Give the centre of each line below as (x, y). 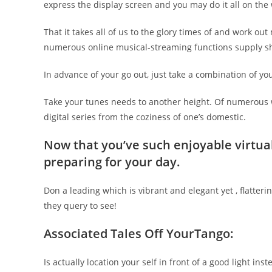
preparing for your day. (112, 162)
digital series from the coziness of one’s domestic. (145, 117)
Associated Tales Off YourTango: (139, 233)
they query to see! (80, 206)
